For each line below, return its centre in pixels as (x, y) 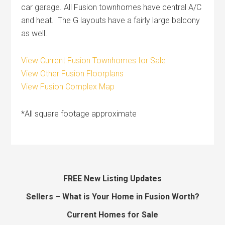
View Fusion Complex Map (68, 86)
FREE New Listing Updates (113, 178)
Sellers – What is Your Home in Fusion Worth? (113, 196)
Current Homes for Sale (113, 214)
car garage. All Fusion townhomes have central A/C (111, 7)
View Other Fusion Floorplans (73, 73)
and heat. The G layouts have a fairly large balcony (111, 20)
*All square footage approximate (79, 114)
